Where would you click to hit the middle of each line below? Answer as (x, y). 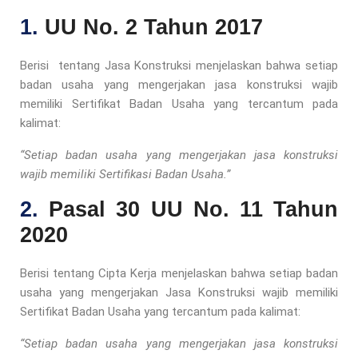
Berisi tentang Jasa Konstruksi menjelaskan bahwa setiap (179, 65)
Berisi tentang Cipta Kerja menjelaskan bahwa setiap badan (179, 273)
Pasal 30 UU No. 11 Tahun (194, 209)
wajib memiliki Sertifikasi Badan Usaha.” (125, 174)
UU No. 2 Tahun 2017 (157, 27)
